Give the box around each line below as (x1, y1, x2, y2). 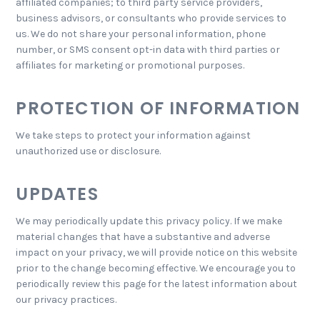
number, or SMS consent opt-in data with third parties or (16, 44, 281, 56)
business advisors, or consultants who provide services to (16, 12, 287, 24)
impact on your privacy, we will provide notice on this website (16, 246, 298, 259)
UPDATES (16, 182, 99, 206)
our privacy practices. (16, 294, 117, 306)
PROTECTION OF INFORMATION (16, 96, 301, 120)
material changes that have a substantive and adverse (16, 231, 271, 243)
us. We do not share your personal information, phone (16, 28, 266, 40)
